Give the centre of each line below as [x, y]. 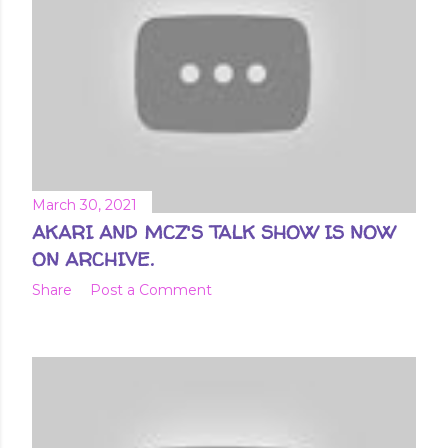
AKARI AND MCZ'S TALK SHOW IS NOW [213, 231]
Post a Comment [151, 289]
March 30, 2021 [84, 204]
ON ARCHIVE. [92, 258]
